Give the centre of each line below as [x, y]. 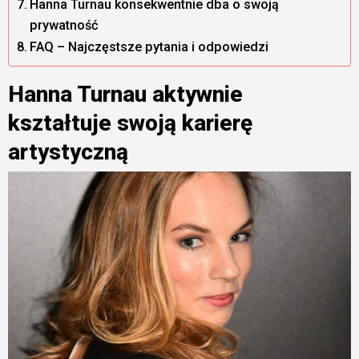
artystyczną [68, 151]
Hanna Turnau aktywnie [125, 94]
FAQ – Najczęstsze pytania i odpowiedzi [149, 46]
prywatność [63, 25]
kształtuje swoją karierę [130, 123]
